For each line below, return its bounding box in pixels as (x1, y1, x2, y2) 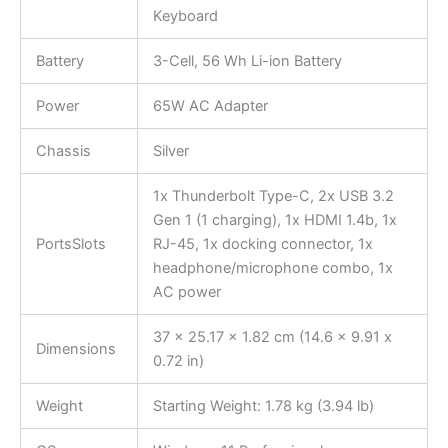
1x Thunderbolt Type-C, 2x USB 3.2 (152, 186, 394, 205)
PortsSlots (35, 234, 106, 253)
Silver (152, 141, 189, 160)
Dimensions (35, 339, 116, 358)
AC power (152, 282, 221, 301)
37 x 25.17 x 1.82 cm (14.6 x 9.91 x (152, 327, 392, 346)
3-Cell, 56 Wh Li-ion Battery (152, 51, 346, 70)
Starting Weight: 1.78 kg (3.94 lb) (152, 396, 374, 415)
